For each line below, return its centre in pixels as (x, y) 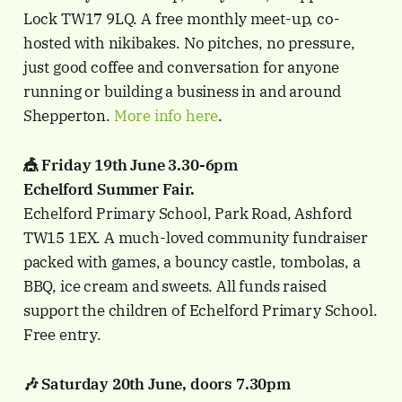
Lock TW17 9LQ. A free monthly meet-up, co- (181, 19)
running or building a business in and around (182, 92)
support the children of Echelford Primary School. (200, 311)
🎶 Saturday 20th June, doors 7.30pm (157, 385)
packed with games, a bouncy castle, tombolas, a (192, 262)
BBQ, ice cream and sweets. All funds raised (175, 287)
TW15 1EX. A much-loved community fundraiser (195, 238)
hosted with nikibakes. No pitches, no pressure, (189, 44)
